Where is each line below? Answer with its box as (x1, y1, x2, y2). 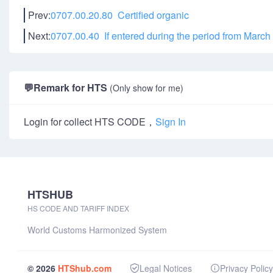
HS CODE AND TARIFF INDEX (27, 203, 129, 213)
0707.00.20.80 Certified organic (51, 8, 189, 22)
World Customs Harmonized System (27, 224, 167, 236)
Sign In (155, 115, 186, 129)
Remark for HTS (34, 80, 110, 94)
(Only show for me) (110, 82, 183, 94)
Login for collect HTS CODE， (24, 115, 155, 129)
